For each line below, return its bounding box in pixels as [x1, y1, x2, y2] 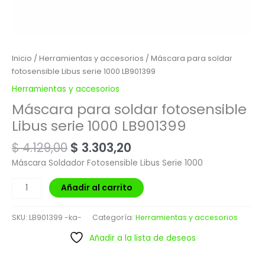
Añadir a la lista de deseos [89, 232, 196, 244]
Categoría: [92, 212, 135, 222]
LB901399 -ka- [29, 212, 82, 222]
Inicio [12, 53, 32, 63]
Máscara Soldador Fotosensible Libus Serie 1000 [12, 157, 203, 169]
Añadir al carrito [61, 182, 132, 193]
